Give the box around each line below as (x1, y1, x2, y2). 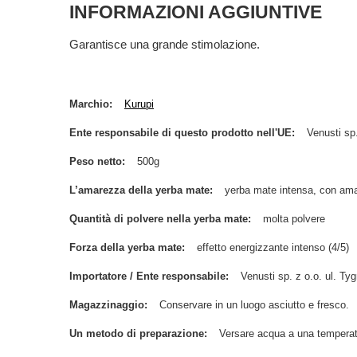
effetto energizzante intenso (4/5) (197, 241, 349, 253)
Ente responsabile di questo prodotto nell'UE (69, 127, 292, 139)
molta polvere (263, 213, 325, 225)
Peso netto (69, 155, 122, 167)
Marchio (69, 98, 109, 110)
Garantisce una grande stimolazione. (69, 37, 260, 51)
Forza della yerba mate (69, 241, 182, 253)
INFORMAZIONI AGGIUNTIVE (69, 2, 322, 22)
